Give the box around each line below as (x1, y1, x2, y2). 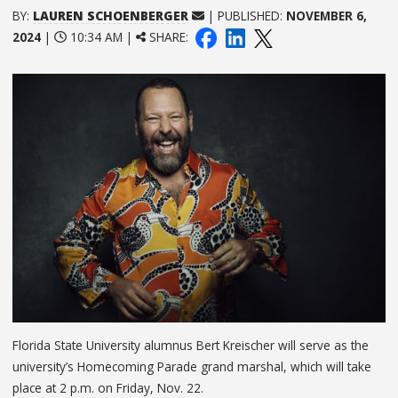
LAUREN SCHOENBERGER (33, 6, 188, 24)
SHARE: (146, 28, 193, 45)
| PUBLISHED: (203, 6, 286, 24)
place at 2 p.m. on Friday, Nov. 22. (12, 378, 203, 396)
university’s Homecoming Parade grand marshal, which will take (12, 357, 371, 375)
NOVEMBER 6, (285, 6, 367, 24)
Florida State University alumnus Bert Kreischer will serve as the (12, 336, 369, 354)
